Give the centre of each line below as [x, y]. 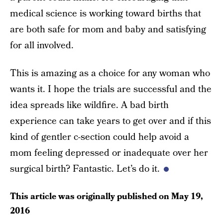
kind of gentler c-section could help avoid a [100, 137]
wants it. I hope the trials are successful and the [111, 89]
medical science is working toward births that [106, 13]
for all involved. [42, 45]
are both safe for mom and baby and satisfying [108, 29]
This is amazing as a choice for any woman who [110, 73]
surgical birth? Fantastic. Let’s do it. [85, 169]
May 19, [187, 196]
